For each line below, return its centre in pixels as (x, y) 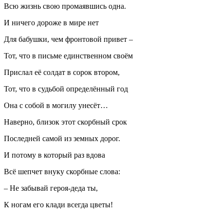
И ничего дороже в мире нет (51, 22)
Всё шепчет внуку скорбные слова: (62, 171)
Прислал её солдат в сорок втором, (62, 72)
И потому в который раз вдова (54, 155)
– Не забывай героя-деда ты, (51, 188)
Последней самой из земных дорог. (62, 138)
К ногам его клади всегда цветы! (58, 204)
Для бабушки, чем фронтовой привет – (68, 39)
